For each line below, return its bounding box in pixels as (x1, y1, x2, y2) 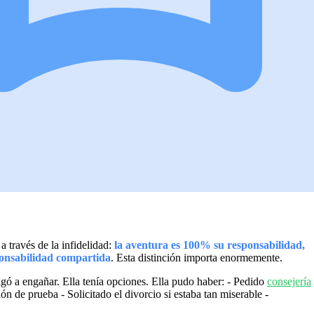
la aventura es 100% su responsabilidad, (114, 238, 305, 251)
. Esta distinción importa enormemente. (111, 251, 282, 264)
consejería (267, 275, 311, 287)
